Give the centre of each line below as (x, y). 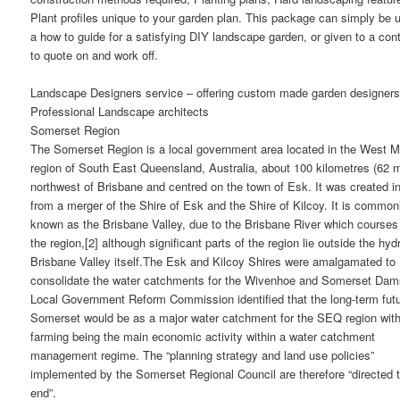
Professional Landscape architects (120, 112)
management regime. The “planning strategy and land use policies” (203, 355)
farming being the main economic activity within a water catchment (203, 337)
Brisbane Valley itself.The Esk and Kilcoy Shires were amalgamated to (213, 262)
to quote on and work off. (95, 55)
